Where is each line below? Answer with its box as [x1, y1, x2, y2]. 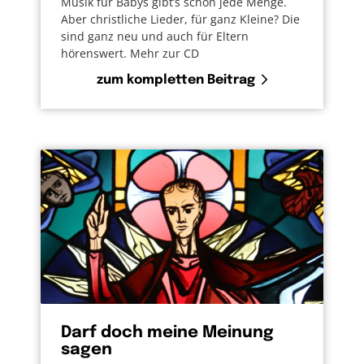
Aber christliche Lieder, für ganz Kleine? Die [61, 11, 300, 28]
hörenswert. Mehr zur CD [61, 45, 199, 62]
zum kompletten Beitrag [97, 73, 255, 88]
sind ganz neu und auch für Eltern [61, 28, 249, 45]
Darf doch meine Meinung [61, 324, 274, 342]
